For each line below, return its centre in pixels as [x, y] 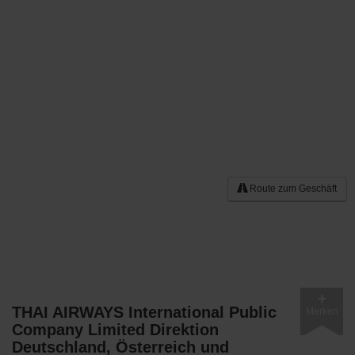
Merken [322, 311]
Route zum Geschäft [292, 189]
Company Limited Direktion [115, 330]
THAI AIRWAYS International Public [144, 312]
